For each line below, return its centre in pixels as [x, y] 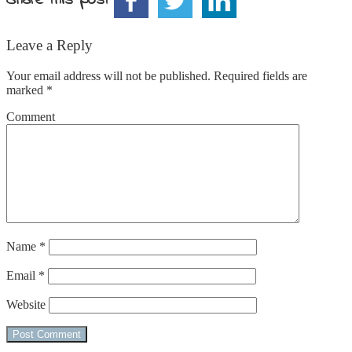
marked [26, 90]
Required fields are [259, 75]
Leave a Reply [49, 46]
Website [26, 304]
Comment [31, 116]
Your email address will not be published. [108, 75]
